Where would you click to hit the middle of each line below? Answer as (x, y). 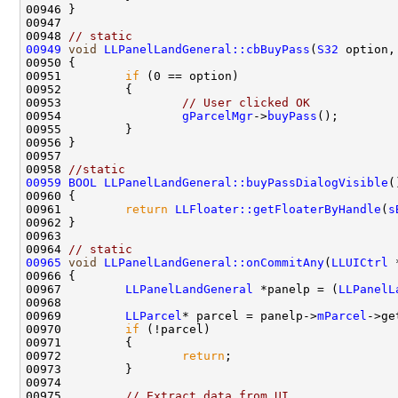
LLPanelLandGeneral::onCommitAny (214, 262)
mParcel (342, 315)
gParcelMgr (218, 115)
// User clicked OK (246, 102)
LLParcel (154, 315)
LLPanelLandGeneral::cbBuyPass (207, 49)
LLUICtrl (360, 262)
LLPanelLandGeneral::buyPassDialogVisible (246, 182)
